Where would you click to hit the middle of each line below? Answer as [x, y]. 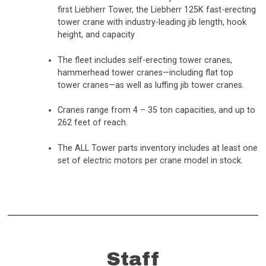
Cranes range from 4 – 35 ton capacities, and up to [156, 110]
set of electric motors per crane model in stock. [151, 160]
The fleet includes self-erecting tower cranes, [145, 60]
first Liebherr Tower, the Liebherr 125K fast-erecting [156, 10]
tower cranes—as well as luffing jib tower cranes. [153, 85]
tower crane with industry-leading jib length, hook [152, 23]
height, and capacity [97, 35]
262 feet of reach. [95, 123]
